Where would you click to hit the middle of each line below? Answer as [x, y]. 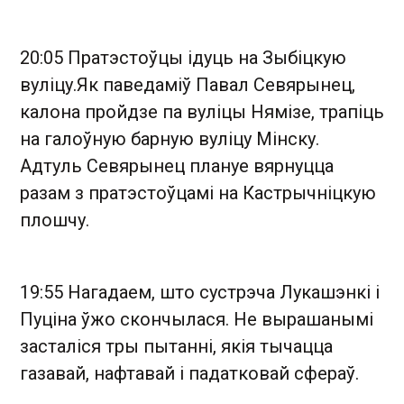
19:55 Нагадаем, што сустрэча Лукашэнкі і [200, 292]
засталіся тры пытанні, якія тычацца [176, 346]
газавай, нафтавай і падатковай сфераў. [189, 373]
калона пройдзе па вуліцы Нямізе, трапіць [202, 112]
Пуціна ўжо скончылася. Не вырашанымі [197, 319]
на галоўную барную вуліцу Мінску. [170, 139]
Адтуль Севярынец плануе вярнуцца [177, 166]
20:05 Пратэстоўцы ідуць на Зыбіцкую [183, 58]
